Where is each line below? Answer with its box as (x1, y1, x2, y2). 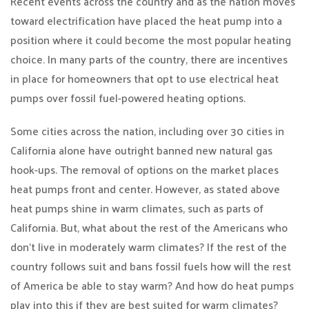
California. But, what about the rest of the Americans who (10, 217, 288, 237)
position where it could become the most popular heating (10, 30, 291, 50)
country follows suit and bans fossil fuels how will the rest (10, 256, 291, 276)
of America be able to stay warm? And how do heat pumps (10, 275, 294, 295)
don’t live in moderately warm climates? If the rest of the (10, 237, 287, 257)
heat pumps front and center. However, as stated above (10, 179, 280, 199)
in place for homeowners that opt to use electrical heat (10, 68, 279, 88)
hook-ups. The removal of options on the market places (10, 159, 279, 179)
